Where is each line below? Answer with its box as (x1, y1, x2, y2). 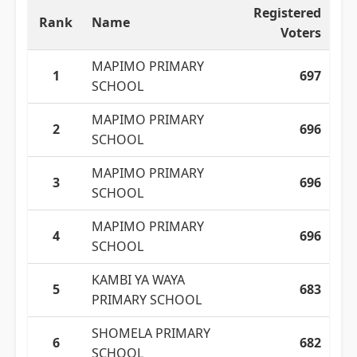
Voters (280, 24, 321, 41)
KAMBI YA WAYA (92, 271, 185, 288)
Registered (253, 4, 321, 22)
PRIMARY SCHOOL (92, 291, 202, 308)
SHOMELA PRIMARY (92, 324, 210, 342)
